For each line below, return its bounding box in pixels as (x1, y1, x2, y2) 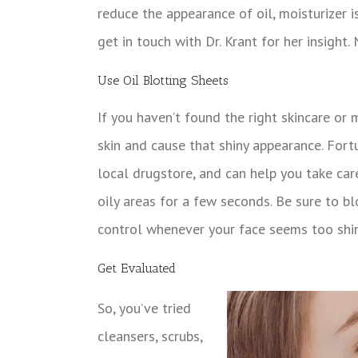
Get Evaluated (97, 260, 176, 276)
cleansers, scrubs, (97, 326, 202, 345)
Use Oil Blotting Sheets (97, 72, 229, 88)
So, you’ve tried (97, 298, 191, 317)
